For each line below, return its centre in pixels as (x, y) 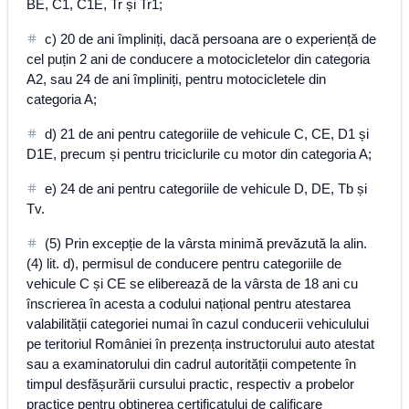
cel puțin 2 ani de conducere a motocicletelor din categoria (198, 59)
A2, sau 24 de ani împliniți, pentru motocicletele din (176, 79)
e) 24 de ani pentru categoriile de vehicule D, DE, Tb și (206, 189)
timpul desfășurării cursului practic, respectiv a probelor (190, 384)
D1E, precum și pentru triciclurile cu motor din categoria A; (199, 154)
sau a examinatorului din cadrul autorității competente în (191, 364)
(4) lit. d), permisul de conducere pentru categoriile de (184, 263)
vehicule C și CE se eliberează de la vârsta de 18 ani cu (192, 283)
